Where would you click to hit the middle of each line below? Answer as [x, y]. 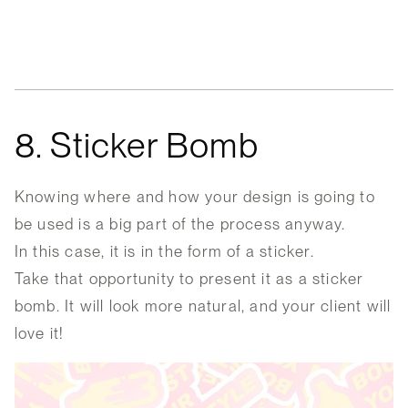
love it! [39, 333]
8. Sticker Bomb [136, 145]
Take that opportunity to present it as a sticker [189, 278]
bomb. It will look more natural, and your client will [203, 306]
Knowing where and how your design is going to [194, 196]
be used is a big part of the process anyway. [180, 224]
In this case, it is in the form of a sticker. [164, 251]
